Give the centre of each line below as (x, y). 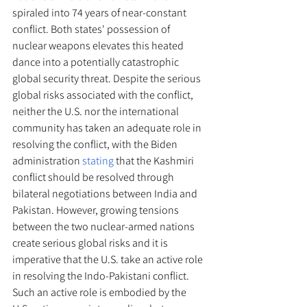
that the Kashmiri (155, 160)
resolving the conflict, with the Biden (96, 144)
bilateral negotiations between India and (106, 193)
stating (98, 160)
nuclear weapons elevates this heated (99, 45)
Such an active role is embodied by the (100, 292)
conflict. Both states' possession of (92, 29)
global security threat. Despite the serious (108, 78)
